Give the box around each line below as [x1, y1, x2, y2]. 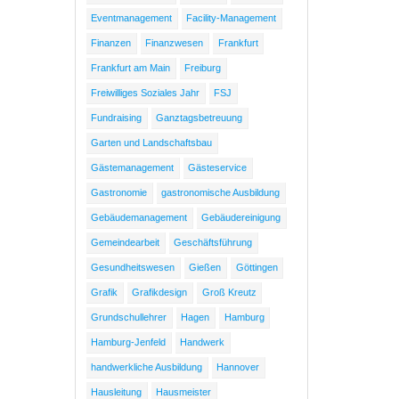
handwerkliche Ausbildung [91, 362, 203, 373]
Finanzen [91, 37, 132, 49]
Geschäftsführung [174, 237, 253, 248]
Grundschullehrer [91, 312, 167, 323]
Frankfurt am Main [91, 62, 171, 74]
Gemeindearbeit [91, 237, 160, 248]
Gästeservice [188, 162, 248, 174]
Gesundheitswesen [91, 262, 175, 273]
